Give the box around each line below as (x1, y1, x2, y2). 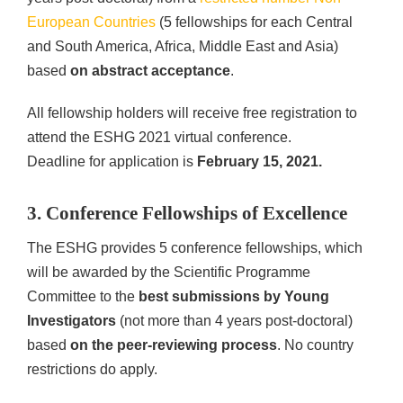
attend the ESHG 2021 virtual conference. (27, 129, 291, 145)
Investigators (27, 312, 120, 328)
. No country (277, 336, 354, 353)
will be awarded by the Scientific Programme (27, 264, 310, 280)
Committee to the (27, 288, 139, 304)
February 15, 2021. (197, 153, 322, 169)
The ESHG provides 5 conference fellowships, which (27, 239, 363, 255)
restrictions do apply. (27, 361, 157, 377)
